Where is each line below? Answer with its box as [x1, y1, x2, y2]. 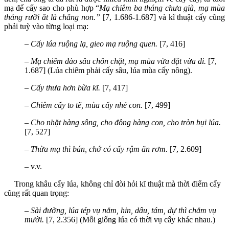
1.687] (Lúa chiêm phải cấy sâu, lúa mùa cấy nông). [25, 65, 192, 75]
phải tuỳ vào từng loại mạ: [4, 21, 88, 31]
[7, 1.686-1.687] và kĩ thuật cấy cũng [103, 12, 225, 21]
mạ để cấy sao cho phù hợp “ [4, 3, 99, 12]
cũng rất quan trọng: [4, 188, 69, 197]
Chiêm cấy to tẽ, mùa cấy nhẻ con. [31, 100, 145, 109]
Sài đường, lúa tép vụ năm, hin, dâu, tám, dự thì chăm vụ [31, 205, 216, 215]
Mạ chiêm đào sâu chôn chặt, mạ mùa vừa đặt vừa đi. [31, 56, 208, 65]
